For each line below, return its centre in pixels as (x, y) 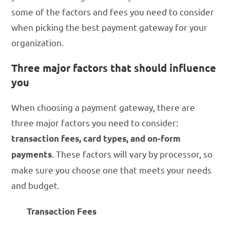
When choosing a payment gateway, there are (103, 107)
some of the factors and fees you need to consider (113, 12)
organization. (38, 43)
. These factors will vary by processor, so (132, 154)
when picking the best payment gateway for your (110, 27)
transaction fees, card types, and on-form (96, 139)
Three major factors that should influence (114, 68)
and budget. (36, 185)
